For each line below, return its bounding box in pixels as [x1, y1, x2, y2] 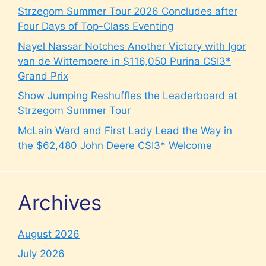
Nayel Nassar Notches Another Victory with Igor [18, 40, 246, 52]
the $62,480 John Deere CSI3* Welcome [18, 139, 212, 151]
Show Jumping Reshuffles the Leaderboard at [18, 90, 237, 102]
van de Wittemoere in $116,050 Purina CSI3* [18, 55, 231, 67]
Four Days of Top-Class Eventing [18, 20, 173, 33]
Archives [18, 189, 102, 215]
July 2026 [18, 248, 65, 260]
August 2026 [18, 227, 80, 240]
